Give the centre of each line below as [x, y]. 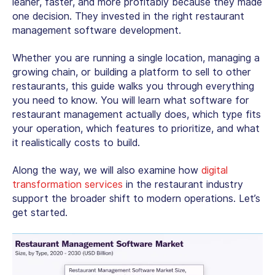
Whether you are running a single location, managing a [136, 58]
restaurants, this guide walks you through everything [133, 86]
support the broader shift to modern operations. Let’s [136, 198]
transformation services [68, 184]
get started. [41, 212]
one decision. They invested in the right [104, 16]
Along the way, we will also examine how [107, 170]
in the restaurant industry [183, 184]
